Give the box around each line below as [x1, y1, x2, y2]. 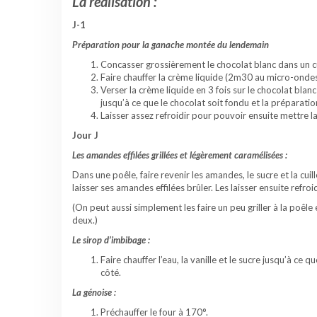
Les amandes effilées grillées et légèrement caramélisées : [72, 149, 287, 161]
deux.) [72, 214, 98, 226]
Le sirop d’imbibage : [72, 234, 150, 246]
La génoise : [72, 287, 116, 299]
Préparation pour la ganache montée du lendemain [72, 39, 269, 51]
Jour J [72, 129, 98, 142]
